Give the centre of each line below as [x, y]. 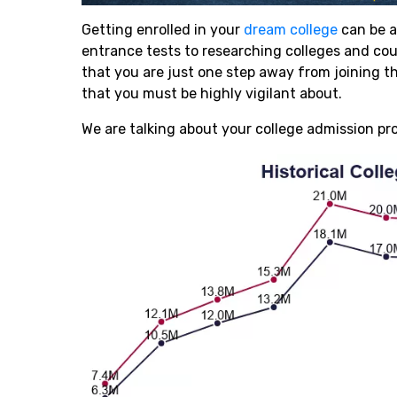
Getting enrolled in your [161, 30]
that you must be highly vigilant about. [214, 94]
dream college [289, 30]
